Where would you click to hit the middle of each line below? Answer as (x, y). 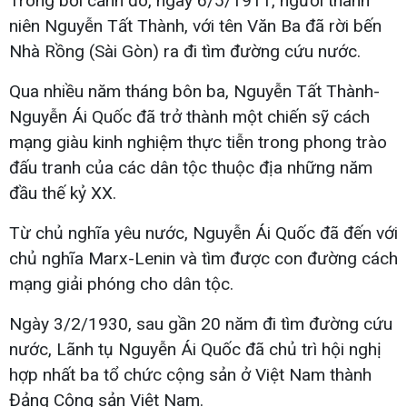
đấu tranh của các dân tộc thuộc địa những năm (191, 167)
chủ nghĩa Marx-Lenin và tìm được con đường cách (203, 258)
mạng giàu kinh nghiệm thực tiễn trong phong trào (198, 142)
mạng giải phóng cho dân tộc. (121, 283)
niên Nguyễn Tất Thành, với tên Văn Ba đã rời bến (195, 25)
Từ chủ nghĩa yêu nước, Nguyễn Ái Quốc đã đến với (203, 233)
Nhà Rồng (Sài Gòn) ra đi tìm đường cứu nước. (185, 51)
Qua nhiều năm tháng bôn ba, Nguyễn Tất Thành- (194, 91)
